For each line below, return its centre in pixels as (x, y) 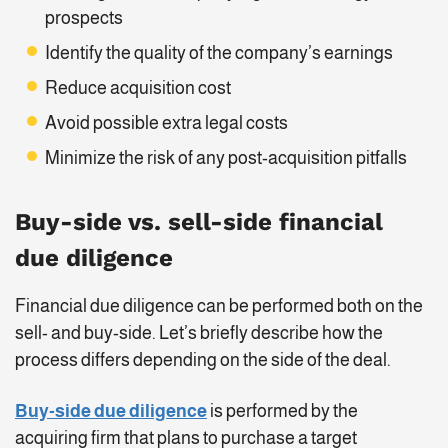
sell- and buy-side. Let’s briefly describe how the (199, 333)
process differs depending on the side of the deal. (203, 360)
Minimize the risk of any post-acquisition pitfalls (226, 158)
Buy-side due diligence (111, 411)
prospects (84, 18)
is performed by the (282, 411)
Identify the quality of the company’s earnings (219, 53)
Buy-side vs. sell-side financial (199, 222)
